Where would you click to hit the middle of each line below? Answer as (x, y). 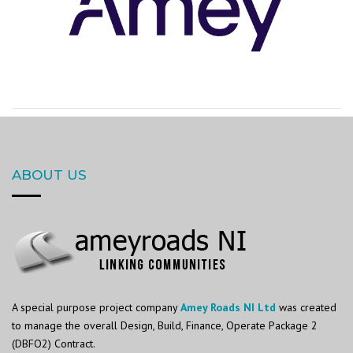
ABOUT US (49, 175)
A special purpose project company (96, 307)
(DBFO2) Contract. (54, 343)
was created (306, 307)
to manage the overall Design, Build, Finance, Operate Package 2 (165, 325)
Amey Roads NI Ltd (228, 307)
